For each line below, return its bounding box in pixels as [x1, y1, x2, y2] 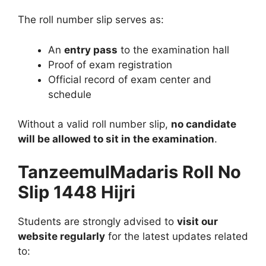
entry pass [64, 43, 118, 56]
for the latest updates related [105, 230, 248, 242]
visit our [177, 215, 218, 227]
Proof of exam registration [48, 58, 172, 71]
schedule [48, 88, 91, 100]
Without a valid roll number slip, [18, 118, 171, 131]
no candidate [171, 118, 236, 131]
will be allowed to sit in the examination [18, 133, 214, 145]
